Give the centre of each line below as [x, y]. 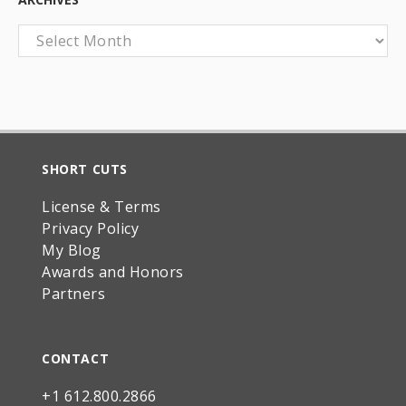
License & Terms [101, 207]
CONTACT [76, 358]
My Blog [72, 250]
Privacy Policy [90, 228]
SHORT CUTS [85, 169]
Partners [73, 294]
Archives [48, 34]
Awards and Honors [113, 272]
